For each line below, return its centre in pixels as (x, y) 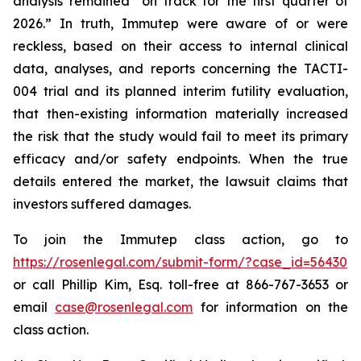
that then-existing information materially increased (180, 114)
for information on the (271, 307)
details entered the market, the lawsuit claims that (180, 181)
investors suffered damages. (102, 204)
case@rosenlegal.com (124, 307)
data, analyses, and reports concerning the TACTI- (180, 68)
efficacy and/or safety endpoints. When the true (180, 159)
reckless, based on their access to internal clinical (180, 46)
